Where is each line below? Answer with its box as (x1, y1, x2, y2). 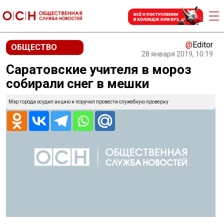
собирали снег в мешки (6, 76, 149, 91)
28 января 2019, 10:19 (141, 50, 213, 58)
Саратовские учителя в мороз (6, 62, 191, 77)
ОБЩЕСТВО (11, 42, 57, 52)
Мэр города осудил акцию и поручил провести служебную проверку (8, 99, 168, 104)
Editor (192, 40, 213, 49)
